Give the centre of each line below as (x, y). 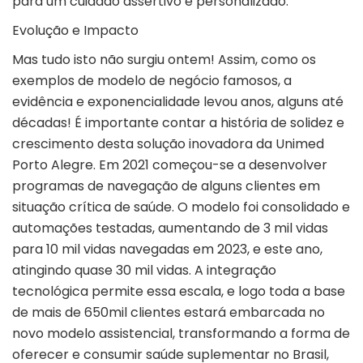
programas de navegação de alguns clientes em (166, 186)
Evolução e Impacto (75, 31)
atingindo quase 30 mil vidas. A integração (144, 271)
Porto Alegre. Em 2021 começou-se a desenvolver (170, 165)
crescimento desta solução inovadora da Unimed (168, 144)
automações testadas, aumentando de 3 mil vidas (170, 228)
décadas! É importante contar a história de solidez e (178, 123)
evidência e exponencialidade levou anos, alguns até (178, 102)
